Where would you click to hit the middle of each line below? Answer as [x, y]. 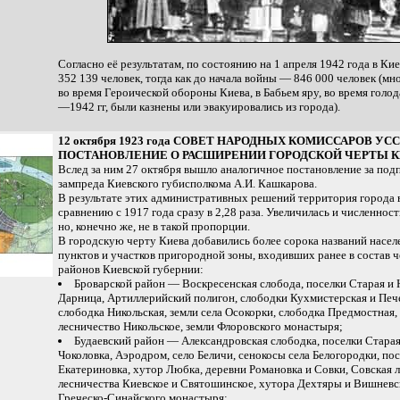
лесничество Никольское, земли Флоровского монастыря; [200, 326]
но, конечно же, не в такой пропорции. [154, 226]
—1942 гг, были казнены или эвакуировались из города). [199, 107]
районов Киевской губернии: [131, 269]
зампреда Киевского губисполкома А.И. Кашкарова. [187, 183]
